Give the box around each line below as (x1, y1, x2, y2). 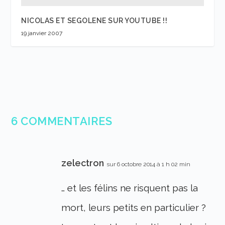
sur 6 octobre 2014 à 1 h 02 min (106, 161, 191, 168)
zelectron (61, 158, 104, 169)
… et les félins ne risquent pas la (61, 182, 198, 194)
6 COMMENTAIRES (11, 115, 113, 128)
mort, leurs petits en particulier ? (61, 202, 206, 213)
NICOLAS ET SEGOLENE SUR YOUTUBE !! (21, 17, 168, 25)
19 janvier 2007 (21, 30, 63, 37)
